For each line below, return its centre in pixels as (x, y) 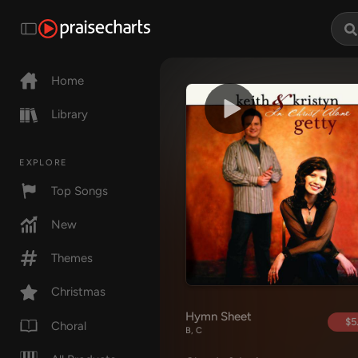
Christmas (78, 292)
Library (70, 115)
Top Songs (80, 191)
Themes (72, 259)
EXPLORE (44, 162)
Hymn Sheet (219, 316)
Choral (69, 326)
